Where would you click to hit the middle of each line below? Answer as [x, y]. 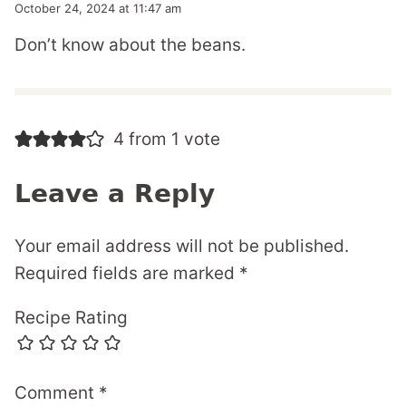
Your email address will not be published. [182, 246]
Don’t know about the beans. [130, 45]
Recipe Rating [71, 318]
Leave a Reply [115, 194]
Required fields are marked [127, 274]
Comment [57, 393]
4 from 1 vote [166, 140]
